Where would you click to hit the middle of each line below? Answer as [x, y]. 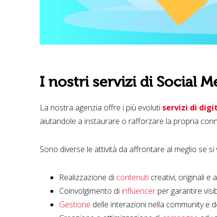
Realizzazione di [88, 177]
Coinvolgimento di [90, 191]
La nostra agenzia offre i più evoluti [101, 107]
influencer [139, 191]
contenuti [132, 177]
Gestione [75, 204]
